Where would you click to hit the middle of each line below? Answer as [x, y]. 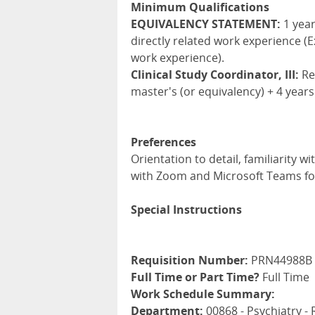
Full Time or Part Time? [195, 277]
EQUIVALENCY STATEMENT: [206, 24]
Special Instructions [186, 210]
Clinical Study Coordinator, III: [215, 75]
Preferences [163, 142]
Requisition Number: [189, 260]
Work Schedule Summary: [203, 294]
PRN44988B [280, 260]
